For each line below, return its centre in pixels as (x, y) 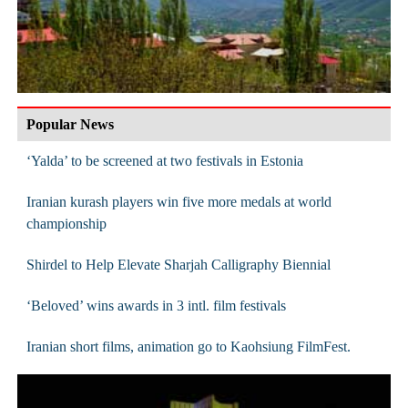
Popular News (70, 124)
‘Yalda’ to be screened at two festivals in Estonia (164, 160)
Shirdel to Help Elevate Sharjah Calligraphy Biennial (178, 264)
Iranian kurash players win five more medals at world (178, 201)
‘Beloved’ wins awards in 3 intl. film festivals (156, 305)
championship (66, 223)
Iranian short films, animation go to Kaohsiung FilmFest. (188, 346)
